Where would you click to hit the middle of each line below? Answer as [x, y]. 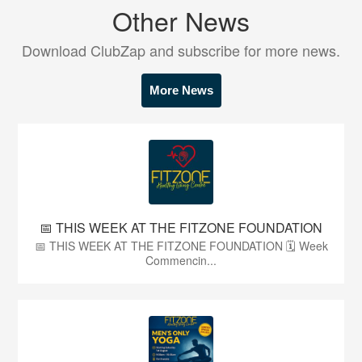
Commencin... [181, 261]
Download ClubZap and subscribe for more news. [181, 51]
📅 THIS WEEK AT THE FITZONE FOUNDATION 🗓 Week [181, 246]
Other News [181, 21]
